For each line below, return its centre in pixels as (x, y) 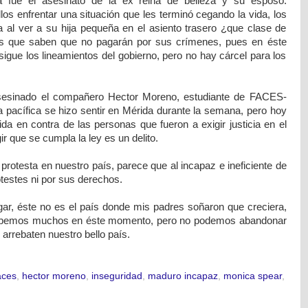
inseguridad (117, 276)
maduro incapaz (183, 276)
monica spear (252, 276)
